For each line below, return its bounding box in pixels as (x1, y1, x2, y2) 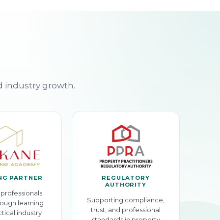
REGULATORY (102, 174, 150, 182)
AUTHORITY (105, 181, 147, 189)
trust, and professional (91, 206, 161, 214)
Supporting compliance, (87, 196, 165, 204)
